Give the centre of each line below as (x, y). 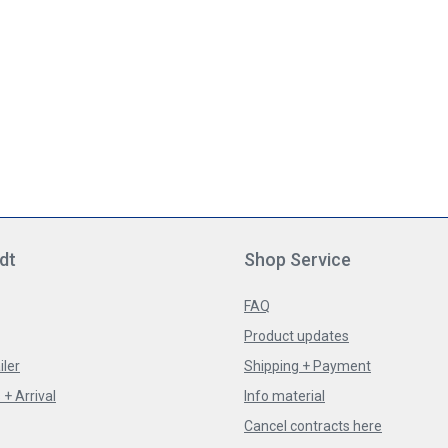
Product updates (296, 336)
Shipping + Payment (307, 366)
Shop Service (297, 260)
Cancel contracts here (313, 426)
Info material (284, 396)
